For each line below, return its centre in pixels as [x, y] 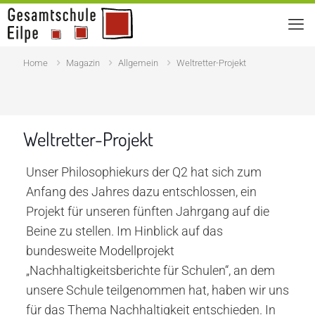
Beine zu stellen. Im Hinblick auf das [124, 231]
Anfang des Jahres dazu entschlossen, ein [141, 192]
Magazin [83, 63]
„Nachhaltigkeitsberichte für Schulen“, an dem [150, 270]
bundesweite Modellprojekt [100, 251]
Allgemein [138, 63]
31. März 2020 [252, 111]
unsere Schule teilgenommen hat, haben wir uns [157, 290]
